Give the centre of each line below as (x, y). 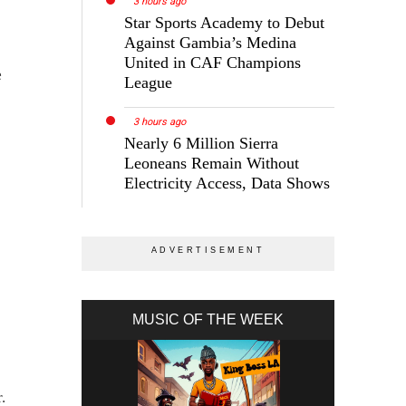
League (149, 83)
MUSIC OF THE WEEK (208, 320)
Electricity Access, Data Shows (227, 184)
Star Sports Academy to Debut (225, 23)
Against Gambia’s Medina (211, 43)
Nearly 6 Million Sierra (202, 144)
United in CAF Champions (213, 63)
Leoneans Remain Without (212, 164)
